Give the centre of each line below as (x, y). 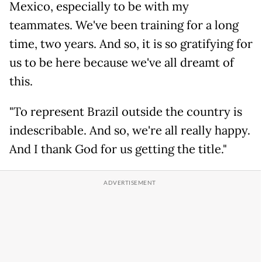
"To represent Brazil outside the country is (126, 112)
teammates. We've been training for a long (124, 25)
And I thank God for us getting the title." (118, 149)
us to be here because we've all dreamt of (122, 63)
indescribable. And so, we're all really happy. (130, 131)
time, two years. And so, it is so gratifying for (131, 44)
